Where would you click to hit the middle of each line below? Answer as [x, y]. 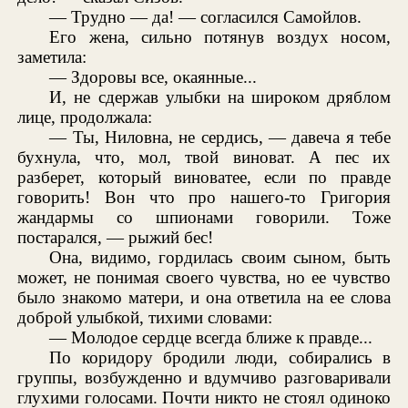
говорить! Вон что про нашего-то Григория [204, 197]
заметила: [52, 56]
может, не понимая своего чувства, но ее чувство [204, 277]
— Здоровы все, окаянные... [153, 76]
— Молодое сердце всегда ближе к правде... [211, 337]
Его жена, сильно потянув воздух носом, [220, 36]
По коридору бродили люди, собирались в [220, 357]
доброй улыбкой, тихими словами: [145, 317]
